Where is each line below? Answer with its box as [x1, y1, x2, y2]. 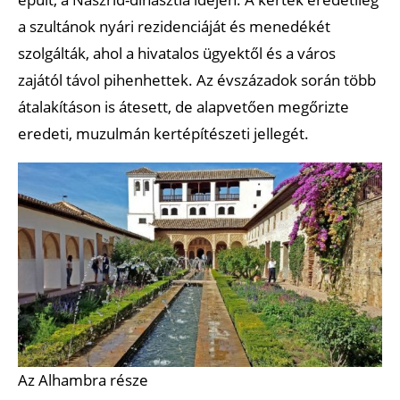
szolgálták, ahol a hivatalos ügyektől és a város [18, 42, 336, 63]
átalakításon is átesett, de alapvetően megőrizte [18, 96, 349, 117]
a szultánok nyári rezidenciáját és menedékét [18, 15, 330, 37]
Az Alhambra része [18, 369, 148, 390]
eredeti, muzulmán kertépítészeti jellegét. [18, 122, 309, 144]
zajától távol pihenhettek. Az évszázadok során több [18, 69, 376, 90]
